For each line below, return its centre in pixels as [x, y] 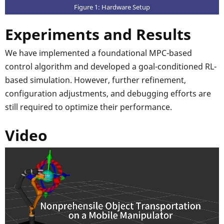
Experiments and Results [98, 34]
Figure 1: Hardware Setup [112, 7]
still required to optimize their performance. [88, 107]
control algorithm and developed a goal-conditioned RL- [111, 66]
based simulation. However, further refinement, [95, 80]
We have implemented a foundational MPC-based [98, 53]
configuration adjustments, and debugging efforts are [108, 93]
